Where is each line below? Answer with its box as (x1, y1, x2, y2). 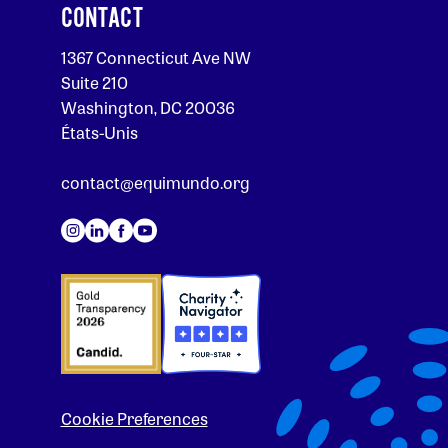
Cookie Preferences (60, 407, 208, 431)
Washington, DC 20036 (60, 96, 235, 120)
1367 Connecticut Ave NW (60, 46, 251, 70)
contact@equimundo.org (60, 171, 250, 195)
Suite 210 (60, 71, 128, 95)
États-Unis (60, 121, 138, 145)
